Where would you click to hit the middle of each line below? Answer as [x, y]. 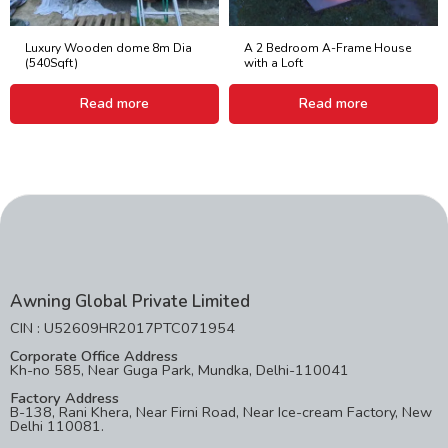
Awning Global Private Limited [130, 302]
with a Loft [273, 62]
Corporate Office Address [94, 355]
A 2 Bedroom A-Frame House [327, 47]
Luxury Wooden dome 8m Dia [108, 47]
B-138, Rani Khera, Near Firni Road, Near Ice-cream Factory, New [221, 411]
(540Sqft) [51, 62]
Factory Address [64, 397]
